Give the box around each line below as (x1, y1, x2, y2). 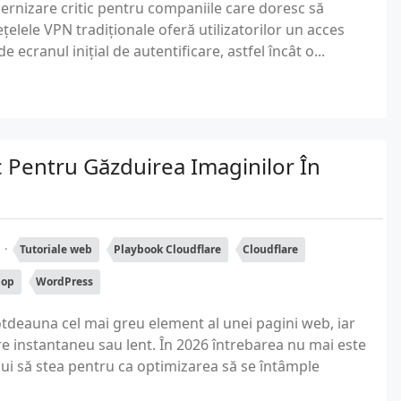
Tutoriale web (20, 242, 92, 257)
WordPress (36, 274, 93, 289)
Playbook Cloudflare (114, 242, 221, 257)
